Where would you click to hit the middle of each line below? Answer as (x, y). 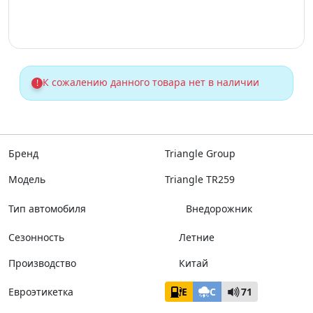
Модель (27, 179)
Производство (42, 263)
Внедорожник (219, 208)
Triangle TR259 (200, 179)
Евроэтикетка (41, 292)
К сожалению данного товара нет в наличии (151, 82)
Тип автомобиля (47, 208)
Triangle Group (200, 153)
